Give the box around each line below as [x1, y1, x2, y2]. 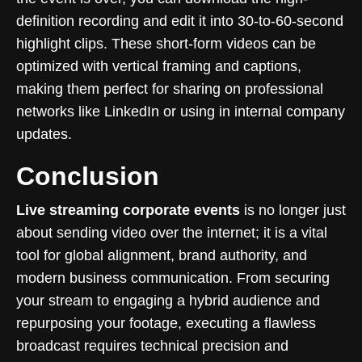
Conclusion [16, 161, 159, 191]
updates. [16, 125, 72, 142]
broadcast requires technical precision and [16, 337, 288, 354]
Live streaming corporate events [16, 201, 240, 218]
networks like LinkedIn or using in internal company [16, 103, 345, 120]
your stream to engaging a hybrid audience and [16, 292, 320, 309]
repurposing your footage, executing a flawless [16, 314, 316, 331]
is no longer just [240, 201, 346, 218]
